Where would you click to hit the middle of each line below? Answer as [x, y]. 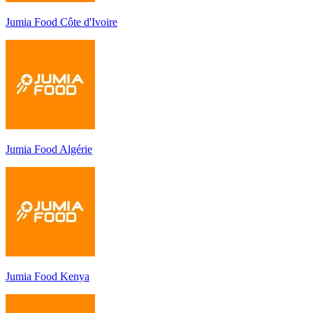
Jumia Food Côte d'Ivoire [61, 22]
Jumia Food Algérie [49, 149]
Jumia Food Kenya [48, 276]
